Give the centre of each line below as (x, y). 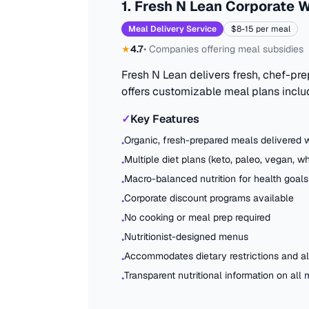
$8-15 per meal (261, 29)
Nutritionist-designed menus (186, 237)
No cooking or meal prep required (197, 217)
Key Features (165, 119)
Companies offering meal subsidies (226, 49)
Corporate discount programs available (209, 198)
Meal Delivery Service (172, 29)
